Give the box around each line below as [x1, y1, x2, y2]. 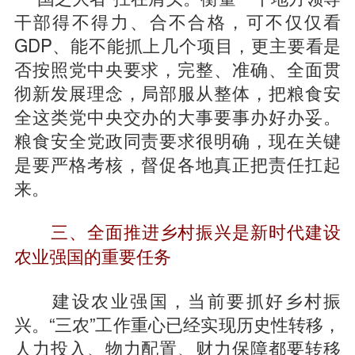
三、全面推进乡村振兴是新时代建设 [50, 219, 342, 245]
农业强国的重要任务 [13, 243, 171, 269]
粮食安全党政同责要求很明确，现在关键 [13, 127, 342, 153]
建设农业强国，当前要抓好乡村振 [13, 287, 342, 313]
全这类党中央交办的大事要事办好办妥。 [13, 103, 342, 129]
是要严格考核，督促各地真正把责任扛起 [13, 151, 342, 177]
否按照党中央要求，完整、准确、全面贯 [13, 55, 342, 82]
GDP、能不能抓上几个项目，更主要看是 [13, 32, 342, 58]
